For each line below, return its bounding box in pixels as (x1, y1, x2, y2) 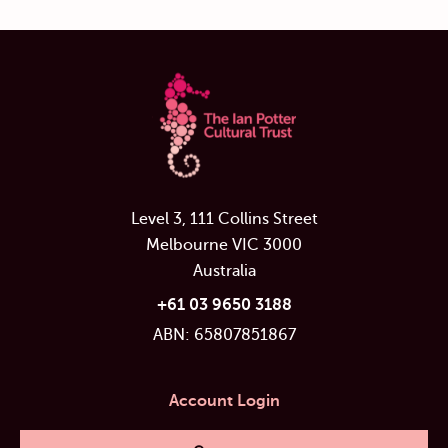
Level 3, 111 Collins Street (130, 209, 318, 228)
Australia (192, 261, 256, 280)
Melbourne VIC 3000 (146, 235, 302, 254)
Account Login (168, 391, 280, 410)
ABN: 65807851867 (152, 325, 296, 344)
